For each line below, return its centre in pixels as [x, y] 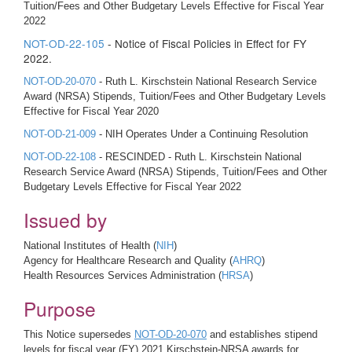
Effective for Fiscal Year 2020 [91, 111]
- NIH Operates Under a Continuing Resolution [202, 134]
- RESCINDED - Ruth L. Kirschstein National [200, 157]
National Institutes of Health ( [90, 246]
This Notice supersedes [79, 334]
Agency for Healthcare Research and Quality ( [128, 260]
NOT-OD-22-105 [64, 43]
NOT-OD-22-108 [61, 157]
